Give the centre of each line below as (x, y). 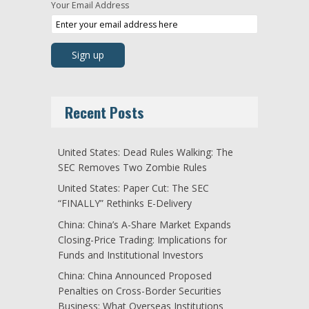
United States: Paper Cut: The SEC (133, 188)
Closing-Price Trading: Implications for (142, 239)
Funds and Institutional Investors (131, 255)
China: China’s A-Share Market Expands (144, 224)
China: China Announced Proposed (135, 276)
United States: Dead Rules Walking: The (146, 152)
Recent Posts (104, 112)
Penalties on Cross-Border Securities (140, 291)
